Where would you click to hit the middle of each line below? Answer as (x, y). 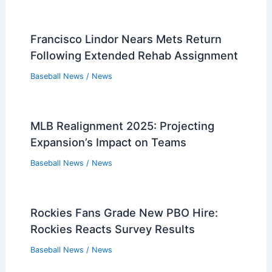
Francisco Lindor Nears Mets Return (126, 39)
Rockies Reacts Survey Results (112, 229)
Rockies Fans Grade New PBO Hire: (124, 212)
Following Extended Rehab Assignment (134, 56)
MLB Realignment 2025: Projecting (122, 126)
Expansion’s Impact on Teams (108, 142)
